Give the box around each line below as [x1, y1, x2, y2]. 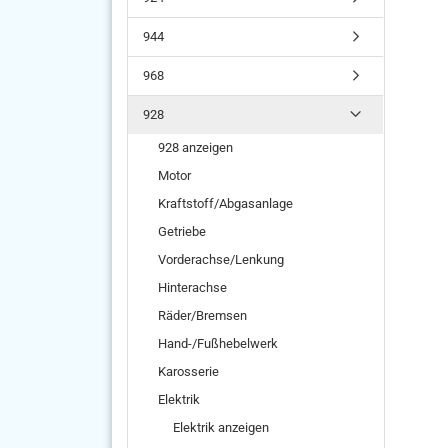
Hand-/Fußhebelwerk [158, 336, 278, 351]
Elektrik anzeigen [173, 420, 269, 435]
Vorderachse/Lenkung [158, 252, 284, 267]
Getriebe [158, 224, 206, 239]
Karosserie [158, 364, 219, 379]
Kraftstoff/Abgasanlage [158, 196, 293, 211]
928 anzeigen [158, 140, 233, 155]
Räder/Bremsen [158, 308, 247, 323]
